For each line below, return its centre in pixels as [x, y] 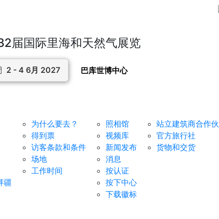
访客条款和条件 [59, 147]
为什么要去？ [55, 124]
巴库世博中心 [104, 70]
